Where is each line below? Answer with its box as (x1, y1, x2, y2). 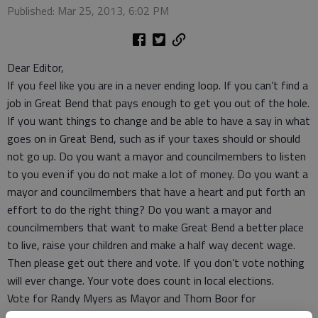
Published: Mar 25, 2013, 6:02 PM (7, 2, 169, 19)
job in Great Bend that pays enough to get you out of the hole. (7, 94, 309, 111)
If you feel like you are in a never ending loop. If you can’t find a (7, 77, 308, 94)
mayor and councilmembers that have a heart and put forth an (7, 183, 305, 200)
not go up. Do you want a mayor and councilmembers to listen (7, 148, 306, 165)
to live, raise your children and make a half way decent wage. (7, 236, 295, 253)
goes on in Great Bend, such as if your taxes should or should (7, 130, 300, 147)
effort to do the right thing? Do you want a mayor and (7, 201, 272, 218)
